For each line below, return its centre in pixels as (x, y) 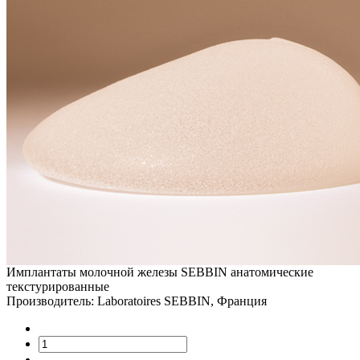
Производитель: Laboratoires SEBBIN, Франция (137, 301)
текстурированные (58, 287)
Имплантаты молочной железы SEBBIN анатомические (160, 272)
